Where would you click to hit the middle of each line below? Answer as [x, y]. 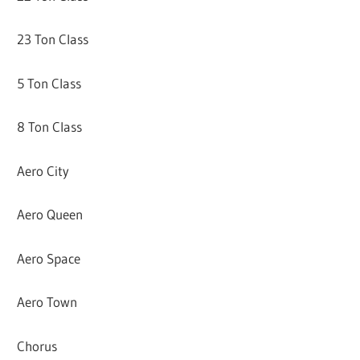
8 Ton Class [50, 127]
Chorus [37, 346]
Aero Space [49, 258]
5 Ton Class [49, 83]
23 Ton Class [53, 39]
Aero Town [47, 302]
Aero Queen [50, 215]
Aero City [43, 170]
